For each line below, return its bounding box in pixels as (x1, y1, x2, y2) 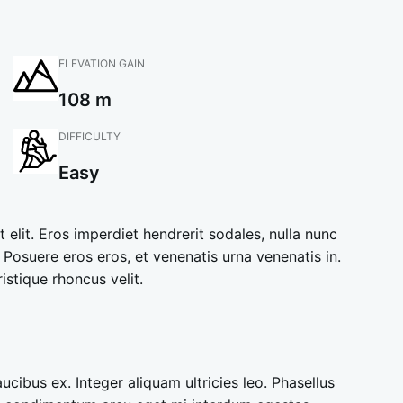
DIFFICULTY (58, 130, 121, 143)
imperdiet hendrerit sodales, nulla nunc (74, 225, 338, 243)
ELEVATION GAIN (58, 57, 146, 70)
